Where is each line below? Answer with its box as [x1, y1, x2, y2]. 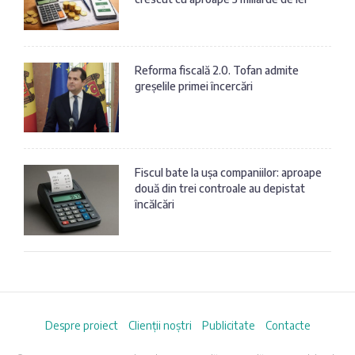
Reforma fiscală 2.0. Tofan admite [135, 63, 299, 77]
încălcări [135, 197, 174, 212]
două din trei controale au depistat [135, 181, 305, 196]
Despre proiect [44, 318, 118, 332]
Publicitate [201, 318, 255, 332]
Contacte [265, 318, 311, 332]
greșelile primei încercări [135, 78, 253, 93]
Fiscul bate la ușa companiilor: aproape [135, 166, 322, 180]
